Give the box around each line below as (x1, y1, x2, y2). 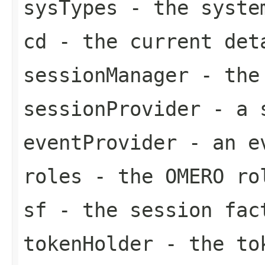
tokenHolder (23, 231, 153, 256)
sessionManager (23, 63, 189, 87)
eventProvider (23, 130, 177, 154)
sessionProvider (23, 96, 201, 121)
